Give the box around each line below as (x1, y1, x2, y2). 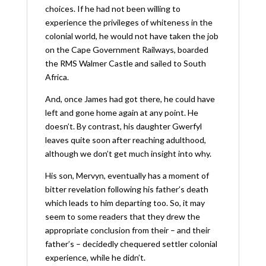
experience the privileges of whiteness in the (45, 17, 213, 27)
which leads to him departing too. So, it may (45, 197, 205, 208)
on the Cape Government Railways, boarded (45, 44, 208, 55)
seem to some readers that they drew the (45, 211, 200, 221)
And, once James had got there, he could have (45, 93, 215, 104)
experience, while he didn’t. (45, 252, 145, 262)
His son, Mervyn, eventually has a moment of (45, 170, 209, 180)
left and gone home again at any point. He (45, 107, 198, 118)
